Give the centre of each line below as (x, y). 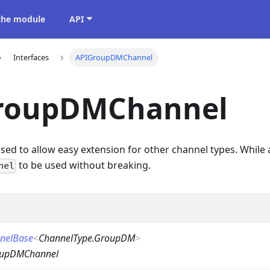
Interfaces (31, 58)
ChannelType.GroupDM (87, 238)
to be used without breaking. (84, 165)
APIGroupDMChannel (114, 58)
